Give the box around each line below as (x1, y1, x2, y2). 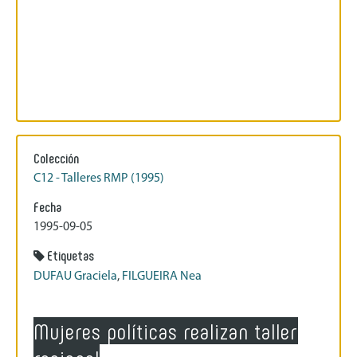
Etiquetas (47, 245, 94, 264)
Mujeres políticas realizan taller (33, 316, 298, 344)
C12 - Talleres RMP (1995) (33, 171, 164, 185)
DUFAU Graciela (33, 269, 117, 283)
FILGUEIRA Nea (122, 269, 202, 283)
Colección (33, 148, 79, 167)
